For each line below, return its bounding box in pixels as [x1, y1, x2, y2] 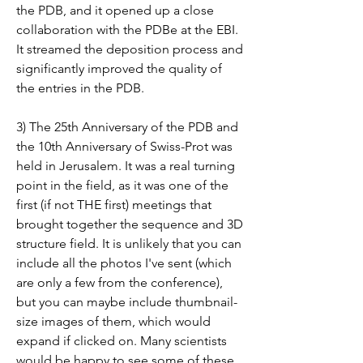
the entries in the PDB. [16, 80, 144, 96]
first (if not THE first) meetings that [16, 197, 211, 213]
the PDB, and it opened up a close [16, 2, 214, 19]
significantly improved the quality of [16, 61, 222, 77]
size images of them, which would [16, 314, 211, 330]
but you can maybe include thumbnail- [16, 294, 237, 310]
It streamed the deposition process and [16, 41, 243, 58]
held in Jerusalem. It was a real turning [16, 158, 235, 174]
